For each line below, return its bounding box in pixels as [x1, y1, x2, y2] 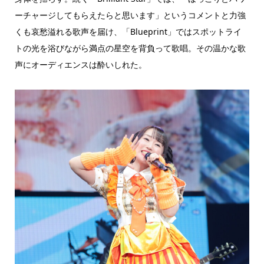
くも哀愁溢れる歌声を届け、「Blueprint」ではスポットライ [14, 26, 242, 38]
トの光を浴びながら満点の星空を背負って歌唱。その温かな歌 [14, 42, 246, 54]
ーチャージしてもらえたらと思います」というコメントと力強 [14, 9, 246, 21]
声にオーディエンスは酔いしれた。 [14, 59, 147, 71]
